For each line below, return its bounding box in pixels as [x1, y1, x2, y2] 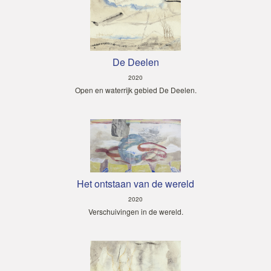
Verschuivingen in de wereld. [88, 206, 183, 217]
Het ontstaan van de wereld [77, 176, 194, 191]
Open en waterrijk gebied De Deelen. [74, 84, 197, 95]
